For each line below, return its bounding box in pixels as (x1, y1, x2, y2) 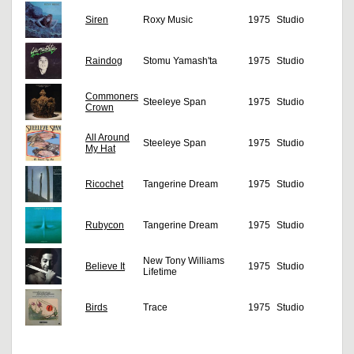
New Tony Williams (143, 255, 224, 267)
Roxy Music (143, 14, 193, 26)
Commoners (85, 91, 138, 103)
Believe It (85, 261, 125, 273)
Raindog (85, 55, 122, 67)
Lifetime (143, 266, 177, 278)
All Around (85, 132, 130, 144)
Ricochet (85, 179, 123, 190)
